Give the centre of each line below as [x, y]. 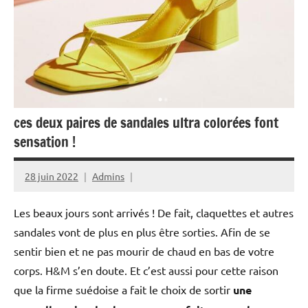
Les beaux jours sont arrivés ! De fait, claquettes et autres [154, 213]
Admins [108, 176]
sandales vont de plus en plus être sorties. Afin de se [142, 232]
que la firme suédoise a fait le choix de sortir [123, 290]
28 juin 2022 [52, 176]
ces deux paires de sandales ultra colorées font [146, 122]
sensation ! [45, 142]
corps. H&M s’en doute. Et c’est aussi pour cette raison [146, 271]
